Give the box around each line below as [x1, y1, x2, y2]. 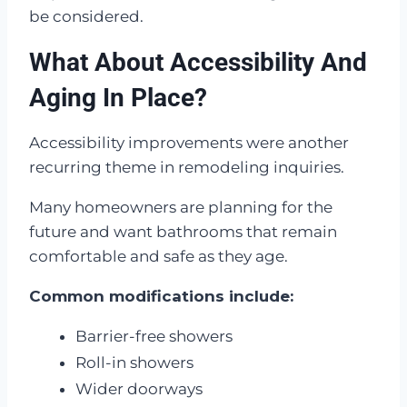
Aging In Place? [29, 83, 207, 114]
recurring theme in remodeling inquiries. [29, 158, 344, 177]
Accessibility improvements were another [29, 134, 349, 153]
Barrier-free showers [75, 327, 233, 346]
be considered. [29, 7, 144, 26]
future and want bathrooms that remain [29, 223, 337, 242]
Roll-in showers [75, 353, 194, 372]
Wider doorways [75, 379, 203, 398]
